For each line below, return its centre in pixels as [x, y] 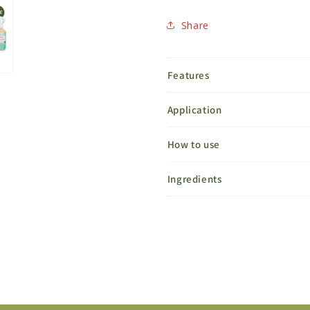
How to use [193, 144]
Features [188, 75]
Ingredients [194, 179]
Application [194, 110]
